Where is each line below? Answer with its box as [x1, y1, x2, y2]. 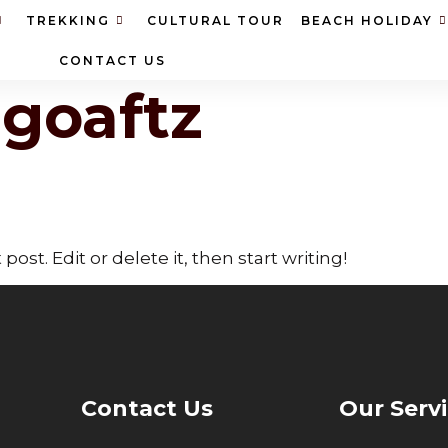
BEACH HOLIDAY [301, 12, 434, 28]
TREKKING [26, 12, 111, 28]
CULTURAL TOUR [147, 12, 285, 28]
